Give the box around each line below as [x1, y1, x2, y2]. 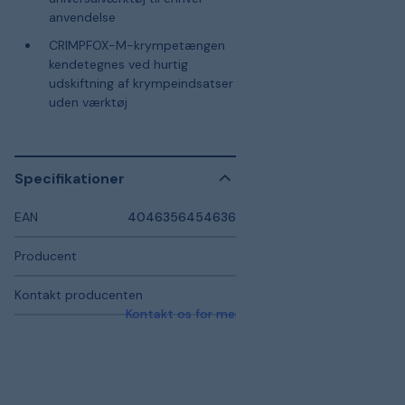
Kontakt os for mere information [125, 306, 321, 322]
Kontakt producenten [14, 287, 143, 303]
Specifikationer [14, 168, 125, 188]
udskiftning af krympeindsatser [48, 75, 233, 91]
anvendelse [48, 8, 116, 25]
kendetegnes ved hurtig [48, 56, 188, 72]
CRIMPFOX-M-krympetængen [48, 37, 225, 53]
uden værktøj [48, 94, 127, 110]
